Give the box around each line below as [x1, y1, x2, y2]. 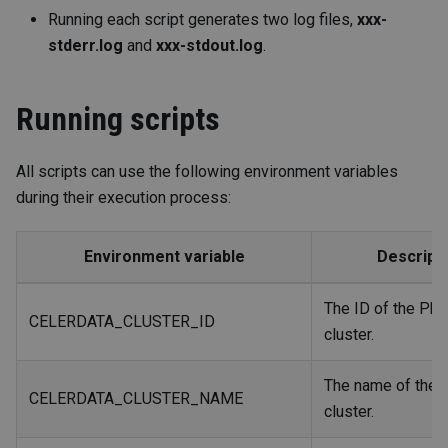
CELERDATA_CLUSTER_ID [29, 312, 215, 332]
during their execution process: [16, 188, 231, 208]
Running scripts [16, 100, 220, 139]
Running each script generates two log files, [48, 10, 357, 30]
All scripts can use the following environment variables [16, 162, 398, 182]
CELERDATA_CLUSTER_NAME [29, 389, 243, 409]
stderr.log [48, 36, 123, 56]
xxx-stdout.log [156, 36, 263, 56]
